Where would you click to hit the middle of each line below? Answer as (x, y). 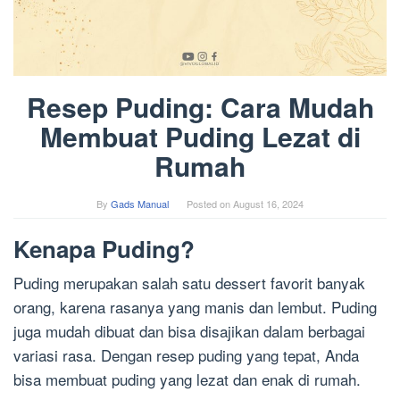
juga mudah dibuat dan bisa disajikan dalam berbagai (189, 331)
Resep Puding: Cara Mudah (200, 107)
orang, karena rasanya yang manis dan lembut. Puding (195, 307)
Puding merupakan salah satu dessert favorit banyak (189, 283)
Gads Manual (140, 204)
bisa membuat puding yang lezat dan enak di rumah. (187, 379)
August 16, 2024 (268, 204)
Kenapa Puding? (104, 249)
